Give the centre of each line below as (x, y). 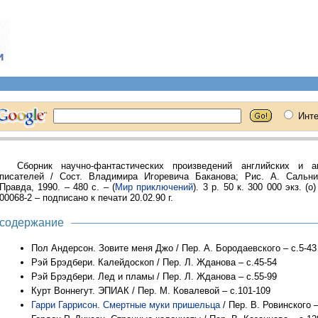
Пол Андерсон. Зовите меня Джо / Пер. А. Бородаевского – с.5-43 (174, 248)
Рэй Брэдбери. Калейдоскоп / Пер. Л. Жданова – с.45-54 (154, 262)
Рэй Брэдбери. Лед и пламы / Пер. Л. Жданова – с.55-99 (154, 276)
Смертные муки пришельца (161, 305)
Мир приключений (154, 187)
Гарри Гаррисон (64, 305)
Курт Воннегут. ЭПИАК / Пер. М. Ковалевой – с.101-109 (151, 291)
